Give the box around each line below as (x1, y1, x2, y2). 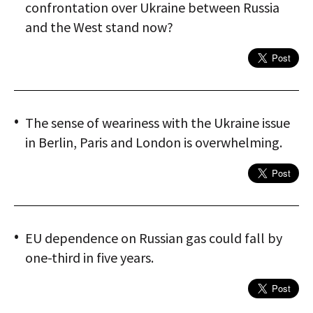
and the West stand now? (25, 18, 173, 36)
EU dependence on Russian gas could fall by (25, 229, 282, 247)
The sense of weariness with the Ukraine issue (25, 114, 290, 132)
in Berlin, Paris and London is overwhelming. (25, 133, 282, 152)
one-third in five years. (25, 249, 154, 267)
